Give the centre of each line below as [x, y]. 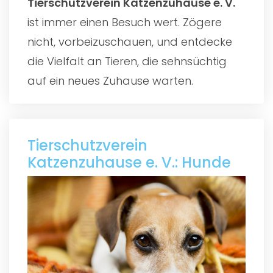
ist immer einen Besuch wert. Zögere [125, 22]
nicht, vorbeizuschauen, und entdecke [130, 41]
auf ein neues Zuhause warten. [110, 80]
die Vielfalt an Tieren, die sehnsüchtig [127, 61]
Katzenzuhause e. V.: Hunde [129, 162]
